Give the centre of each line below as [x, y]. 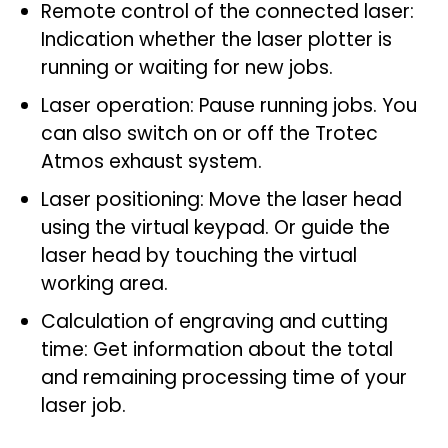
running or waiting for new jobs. [189, 67]
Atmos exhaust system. [151, 161]
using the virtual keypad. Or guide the [215, 227]
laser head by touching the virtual [199, 255]
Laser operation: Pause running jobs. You [229, 105]
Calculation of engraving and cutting [214, 321]
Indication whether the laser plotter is [216, 39]
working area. [104, 283]
